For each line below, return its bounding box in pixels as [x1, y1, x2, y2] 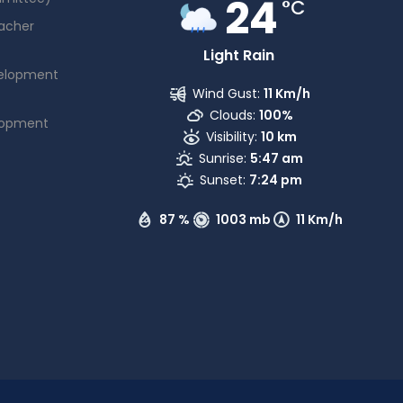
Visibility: [205, 128, 257, 146]
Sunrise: [199, 149, 247, 167]
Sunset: [200, 171, 246, 189]
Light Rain [202, 45, 274, 66]
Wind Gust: [192, 85, 260, 103]
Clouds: [209, 106, 255, 124]
